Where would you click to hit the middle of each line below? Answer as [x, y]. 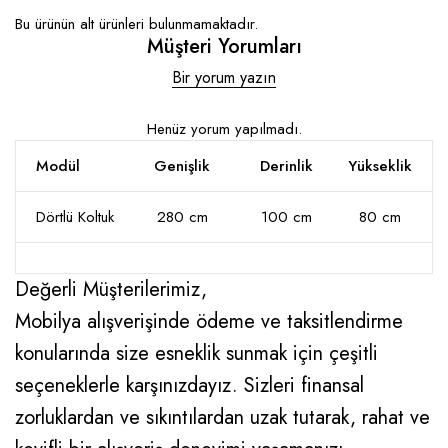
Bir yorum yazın [224, 77]
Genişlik [182, 165]
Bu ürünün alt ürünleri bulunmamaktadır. [136, 23]
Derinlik [286, 165]
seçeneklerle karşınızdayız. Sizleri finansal [189, 385]
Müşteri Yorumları [224, 46]
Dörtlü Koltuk [75, 216]
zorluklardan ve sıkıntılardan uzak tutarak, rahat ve [222, 417]
